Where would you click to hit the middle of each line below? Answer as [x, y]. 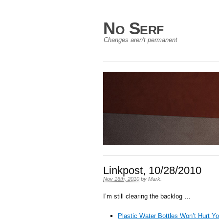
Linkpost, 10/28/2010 [152, 170]
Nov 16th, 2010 [121, 179]
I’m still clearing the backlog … [147, 196]
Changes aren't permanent [141, 40]
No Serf [133, 28]
